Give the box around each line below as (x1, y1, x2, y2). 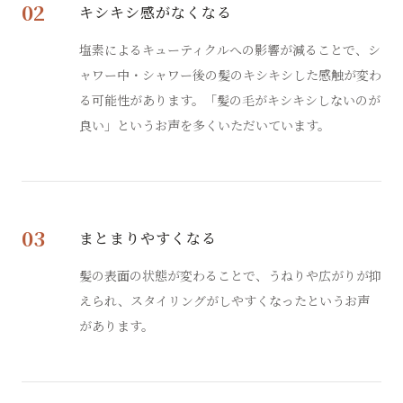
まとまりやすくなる (79, 227, 217, 248)
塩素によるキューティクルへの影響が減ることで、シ (79, 40, 381, 58)
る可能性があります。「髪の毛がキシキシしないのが (79, 90, 381, 109)
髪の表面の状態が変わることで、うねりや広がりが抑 (79, 265, 381, 284)
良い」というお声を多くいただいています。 (79, 115, 330, 134)
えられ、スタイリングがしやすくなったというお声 (79, 291, 370, 309)
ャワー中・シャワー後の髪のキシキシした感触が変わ (79, 65, 381, 84)
